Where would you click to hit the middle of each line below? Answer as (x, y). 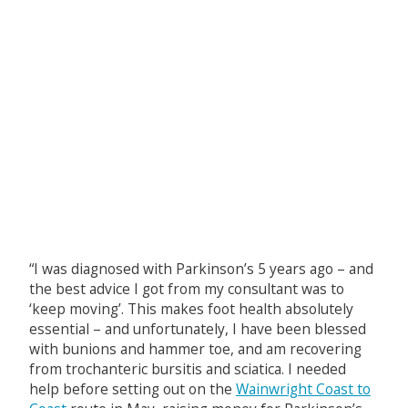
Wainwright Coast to (303, 388)
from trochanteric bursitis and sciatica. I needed (187, 368)
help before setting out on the (132, 388)
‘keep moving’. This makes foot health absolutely (191, 308)
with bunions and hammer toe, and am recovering (195, 348)
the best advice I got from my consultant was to (186, 288)
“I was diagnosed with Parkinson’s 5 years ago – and (201, 268)
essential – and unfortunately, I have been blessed (197, 328)
